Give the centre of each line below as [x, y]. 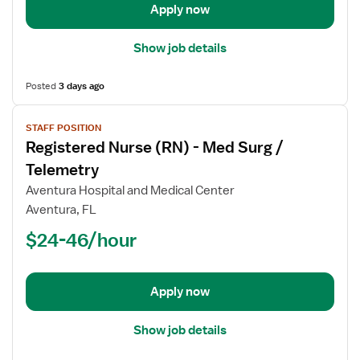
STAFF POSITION [63, 128]
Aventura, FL [61, 210]
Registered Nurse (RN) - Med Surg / [155, 147]
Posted [42, 86]
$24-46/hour [81, 239]
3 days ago [82, 86]
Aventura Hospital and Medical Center [130, 190]
